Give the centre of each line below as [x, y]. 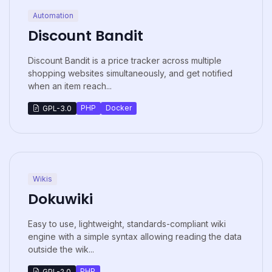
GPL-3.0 [57, 108]
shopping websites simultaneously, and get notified [130, 73]
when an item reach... [70, 86]
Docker [118, 108]
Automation [53, 15]
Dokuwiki [60, 199]
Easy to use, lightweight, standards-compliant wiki [127, 224]
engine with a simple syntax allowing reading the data [135, 237]
